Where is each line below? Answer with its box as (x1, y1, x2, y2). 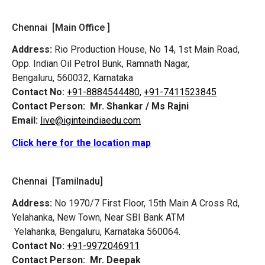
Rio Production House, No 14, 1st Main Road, (52, 43, 242, 55)
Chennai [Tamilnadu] (12, 175, 103, 187)
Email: (12, 114, 38, 126)
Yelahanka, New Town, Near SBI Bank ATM (12, 211, 185, 223)
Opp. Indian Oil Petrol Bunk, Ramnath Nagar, (12, 57, 189, 69)
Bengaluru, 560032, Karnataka (12, 72, 133, 83)
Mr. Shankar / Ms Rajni (90, 100, 189, 112)
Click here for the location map (12, 137, 151, 149)
